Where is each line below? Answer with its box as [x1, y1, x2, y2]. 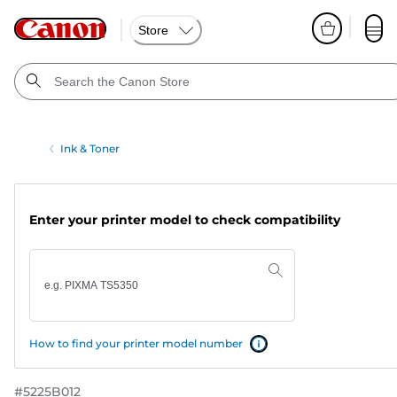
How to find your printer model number [29, 337, 243, 350]
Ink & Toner [60, 142, 121, 155]
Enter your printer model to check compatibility [29, 212, 340, 228]
